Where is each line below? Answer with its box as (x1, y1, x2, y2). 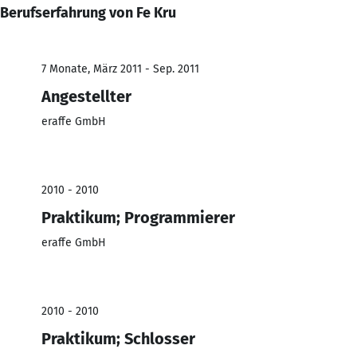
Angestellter (41, 86, 131, 106)
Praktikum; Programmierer (41, 207, 235, 227)
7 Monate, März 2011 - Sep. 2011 (41, 61, 199, 76)
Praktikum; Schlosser (41, 328, 195, 348)
